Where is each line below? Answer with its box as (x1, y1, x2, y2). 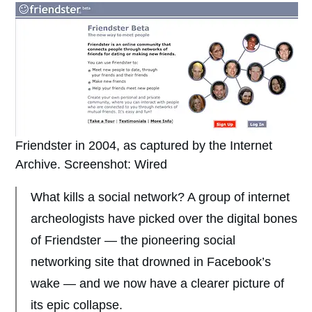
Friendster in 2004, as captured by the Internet (15, 139, 272, 153)
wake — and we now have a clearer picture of (31, 276, 284, 291)
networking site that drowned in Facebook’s (31, 255, 271, 270)
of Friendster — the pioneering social (31, 233, 235, 248)
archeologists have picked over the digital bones (31, 212, 297, 226)
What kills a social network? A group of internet (31, 190, 290, 205)
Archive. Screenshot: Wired (15, 157, 167, 172)
